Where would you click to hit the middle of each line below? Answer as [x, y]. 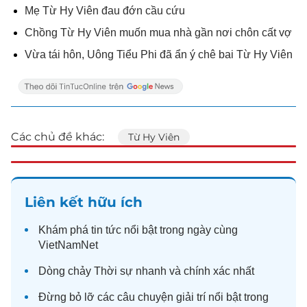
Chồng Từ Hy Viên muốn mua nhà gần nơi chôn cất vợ [158, 32]
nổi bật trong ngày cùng [180, 230]
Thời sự [113, 271]
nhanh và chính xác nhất [194, 271]
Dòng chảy [66, 271]
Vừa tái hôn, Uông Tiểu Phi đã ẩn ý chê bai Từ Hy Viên [159, 54]
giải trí [191, 297]
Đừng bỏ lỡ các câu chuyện [107, 297]
